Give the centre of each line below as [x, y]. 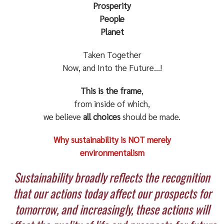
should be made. [151, 116]
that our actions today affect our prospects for [112, 193]
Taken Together [112, 54]
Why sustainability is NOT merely [112, 139]
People [112, 18]
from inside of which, [112, 103]
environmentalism [112, 152]
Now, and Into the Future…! [112, 67]
